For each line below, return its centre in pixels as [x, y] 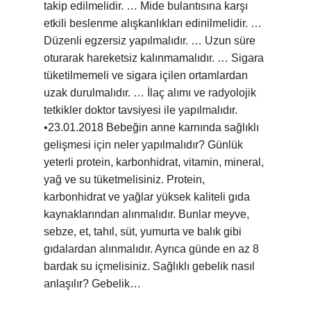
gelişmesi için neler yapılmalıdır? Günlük [143, 145]
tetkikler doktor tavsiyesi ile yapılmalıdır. [141, 110]
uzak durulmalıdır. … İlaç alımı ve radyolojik [150, 93]
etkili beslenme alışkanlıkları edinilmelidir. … [153, 23]
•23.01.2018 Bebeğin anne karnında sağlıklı [151, 127]
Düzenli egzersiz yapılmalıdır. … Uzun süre [150, 41]
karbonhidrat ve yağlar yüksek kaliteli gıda [147, 197]
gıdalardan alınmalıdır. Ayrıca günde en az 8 [151, 249]
